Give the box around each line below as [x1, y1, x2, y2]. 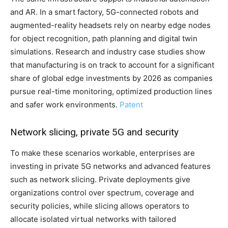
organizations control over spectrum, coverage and [10, 187, 194, 197]
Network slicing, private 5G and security [10, 126, 179, 138]
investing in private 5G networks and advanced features [10, 161, 211, 171]
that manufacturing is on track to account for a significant [10, 60, 214, 70]
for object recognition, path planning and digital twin [10, 33, 197, 43]
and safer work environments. [10, 99, 120, 109]
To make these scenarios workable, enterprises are [10, 148, 195, 158]
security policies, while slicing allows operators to [10, 201, 189, 211]
